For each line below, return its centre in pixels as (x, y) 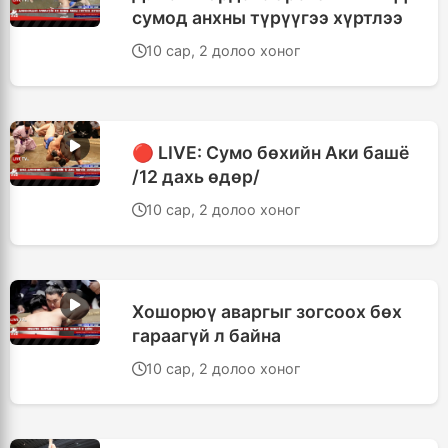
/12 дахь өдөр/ (196, 176)
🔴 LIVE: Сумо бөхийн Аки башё (270, 152)
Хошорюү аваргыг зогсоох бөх (267, 311)
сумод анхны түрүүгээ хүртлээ (267, 17)
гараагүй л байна (206, 335)
